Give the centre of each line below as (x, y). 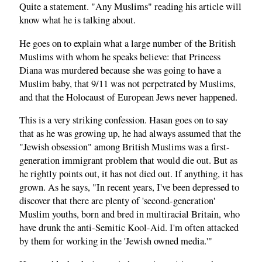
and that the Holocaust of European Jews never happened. (128, 97)
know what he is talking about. (77, 20)
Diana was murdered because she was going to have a (120, 70)
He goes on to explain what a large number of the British (127, 43)
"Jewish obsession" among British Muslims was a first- (125, 147)
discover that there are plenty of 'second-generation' (117, 201)
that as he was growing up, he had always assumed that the (130, 134)
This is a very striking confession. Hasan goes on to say (124, 120)
